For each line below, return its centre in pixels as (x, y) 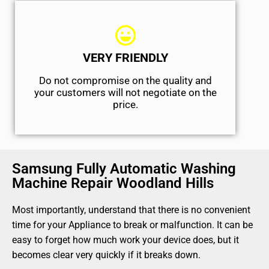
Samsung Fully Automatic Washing (124, 169)
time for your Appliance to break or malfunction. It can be (132, 225)
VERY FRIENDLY (125, 58)
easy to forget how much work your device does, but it (125, 240)
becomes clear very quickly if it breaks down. (106, 255)
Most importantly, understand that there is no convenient (131, 210)
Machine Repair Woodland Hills (113, 183)
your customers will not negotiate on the (125, 93)
